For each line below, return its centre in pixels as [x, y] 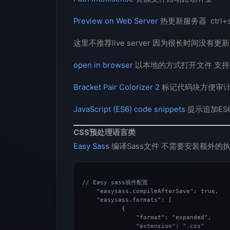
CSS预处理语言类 [104, 132]
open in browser [104, 65]
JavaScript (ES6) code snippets [129, 109]
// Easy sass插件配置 [115, 183]
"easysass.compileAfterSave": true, [152, 191]
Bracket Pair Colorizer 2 [117, 87]
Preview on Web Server [116, 21]
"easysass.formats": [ [127, 200]
